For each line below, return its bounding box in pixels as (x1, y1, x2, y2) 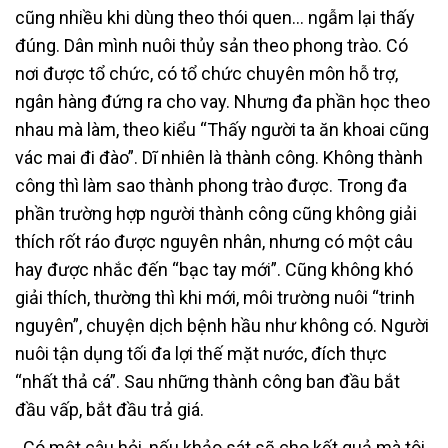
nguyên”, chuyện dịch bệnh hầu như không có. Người (15, 314, 429, 336)
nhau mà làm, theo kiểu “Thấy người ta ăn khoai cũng (15, 118, 429, 140)
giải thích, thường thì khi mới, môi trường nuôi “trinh (15, 286, 415, 308)
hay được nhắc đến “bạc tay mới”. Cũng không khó (15, 258, 413, 280)
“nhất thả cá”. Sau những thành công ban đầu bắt (15, 370, 400, 392)
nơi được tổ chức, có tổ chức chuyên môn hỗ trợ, (15, 62, 398, 84)
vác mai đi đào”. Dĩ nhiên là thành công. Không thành (15, 146, 423, 168)
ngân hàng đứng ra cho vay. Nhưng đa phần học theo (15, 90, 430, 112)
